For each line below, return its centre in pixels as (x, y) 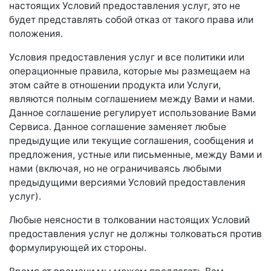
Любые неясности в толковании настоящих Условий (129, 220)
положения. (36, 34)
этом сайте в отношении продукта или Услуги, (115, 85)
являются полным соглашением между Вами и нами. (132, 99)
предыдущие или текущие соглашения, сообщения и (131, 141)
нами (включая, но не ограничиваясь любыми (115, 168)
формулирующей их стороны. (78, 248)
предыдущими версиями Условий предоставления (127, 182)
